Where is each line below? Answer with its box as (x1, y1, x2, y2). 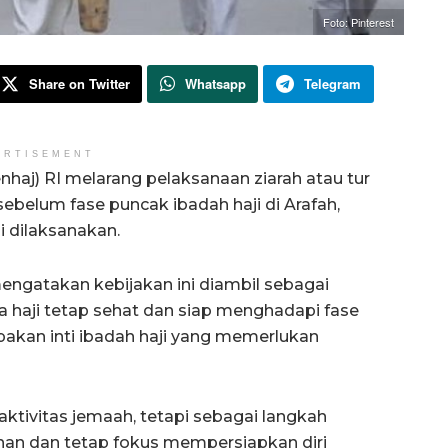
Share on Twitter (29, 74, 130, 94)
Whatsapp (184, 74, 246, 94)
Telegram (304, 74, 361, 94)
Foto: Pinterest (323, 14, 394, 31)
